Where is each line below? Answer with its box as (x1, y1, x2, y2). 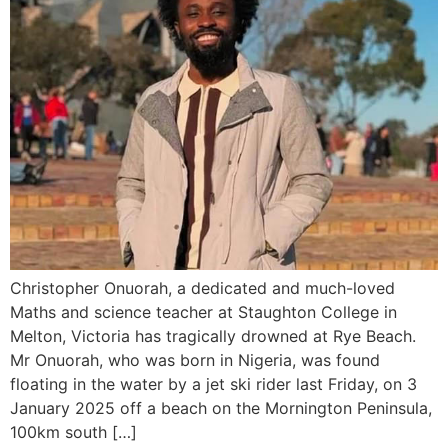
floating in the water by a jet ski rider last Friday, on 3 (10, 374, 417, 394)
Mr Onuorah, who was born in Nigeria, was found (10, 350, 380, 370)
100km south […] (10, 422, 137, 442)
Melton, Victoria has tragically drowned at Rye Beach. (10, 326, 416, 346)
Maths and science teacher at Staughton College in (10, 302, 397, 322)
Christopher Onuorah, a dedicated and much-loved (10, 278, 395, 298)
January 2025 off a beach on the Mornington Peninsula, (10, 398, 432, 418)
